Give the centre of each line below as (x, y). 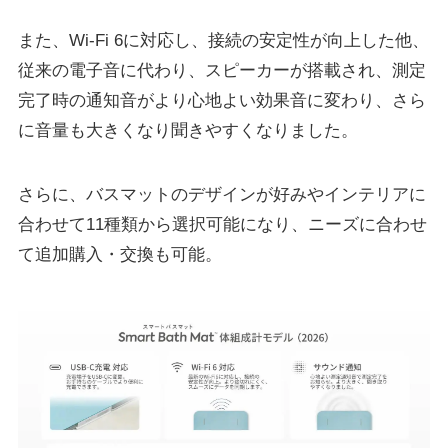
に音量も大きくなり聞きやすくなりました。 (187, 131)
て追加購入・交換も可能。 (119, 255)
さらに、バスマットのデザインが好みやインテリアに (221, 195)
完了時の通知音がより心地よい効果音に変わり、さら (221, 101)
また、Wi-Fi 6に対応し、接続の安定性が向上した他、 (223, 41)
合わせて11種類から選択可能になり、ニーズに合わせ (222, 225)
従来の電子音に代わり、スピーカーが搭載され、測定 (221, 71)
